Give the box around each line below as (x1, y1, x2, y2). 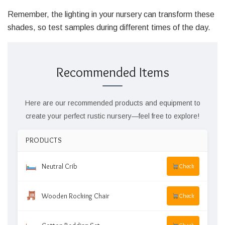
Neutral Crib (41, 162, 77, 171)
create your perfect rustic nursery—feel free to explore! (26, 112, 199, 121)
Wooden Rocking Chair (41, 191, 109, 201)
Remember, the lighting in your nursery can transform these (8, 10, 214, 19)
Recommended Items (56, 64, 169, 81)
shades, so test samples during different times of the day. (8, 23, 210, 32)
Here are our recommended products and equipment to (25, 99, 200, 107)
